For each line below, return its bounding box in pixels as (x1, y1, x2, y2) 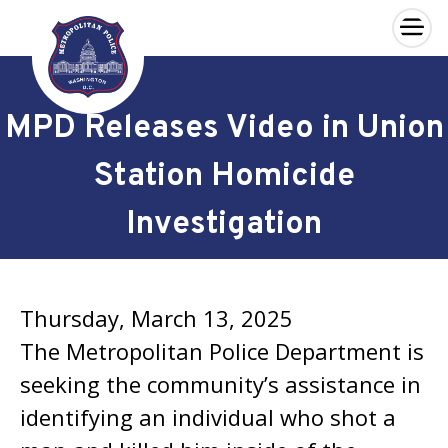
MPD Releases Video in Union (4, 109, 444, 149)
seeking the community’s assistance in (20, 369, 421, 399)
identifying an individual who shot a (20, 402, 396, 432)
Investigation (126, 205, 322, 245)
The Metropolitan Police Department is (20, 336, 424, 366)
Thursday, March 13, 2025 (20, 303, 293, 333)
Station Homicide (93, 157, 355, 197)
